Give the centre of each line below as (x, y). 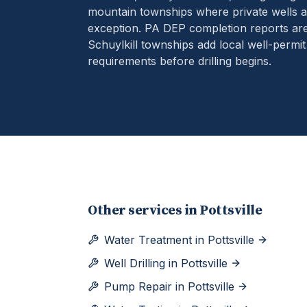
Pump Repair (138, 286)
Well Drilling (135, 263)
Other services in (144, 211)
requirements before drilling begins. (180, 61)
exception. (114, 28)
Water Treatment (148, 240)
